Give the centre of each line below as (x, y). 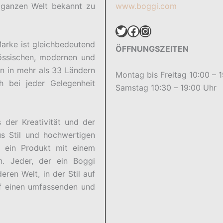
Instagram (144, 30)
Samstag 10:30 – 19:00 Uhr (166, 87)
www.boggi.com (146, 6)
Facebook (130, 30)
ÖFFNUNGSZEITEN (152, 49)
